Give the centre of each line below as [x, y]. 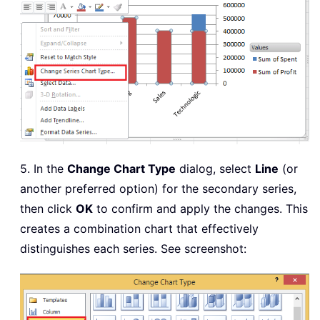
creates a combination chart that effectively [139, 229]
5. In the [44, 169]
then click [48, 209]
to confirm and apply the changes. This [200, 209]
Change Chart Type [121, 169]
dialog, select [215, 169]
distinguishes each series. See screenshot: [133, 249]
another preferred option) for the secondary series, [158, 189]
